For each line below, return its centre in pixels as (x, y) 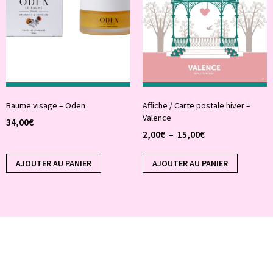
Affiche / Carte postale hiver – (197, 106)
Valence (157, 118)
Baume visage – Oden (46, 106)
